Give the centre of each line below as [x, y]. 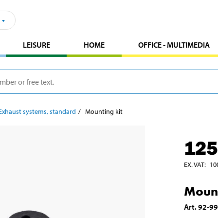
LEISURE [36, 45]
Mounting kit [104, 111]
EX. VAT [194, 164]
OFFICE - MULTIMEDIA [174, 45]
